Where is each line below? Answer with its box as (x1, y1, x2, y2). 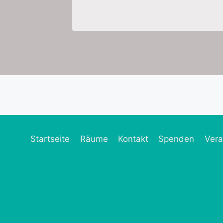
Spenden (158, 134, 195, 144)
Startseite (30, 134, 70, 144)
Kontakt (117, 134, 148, 144)
